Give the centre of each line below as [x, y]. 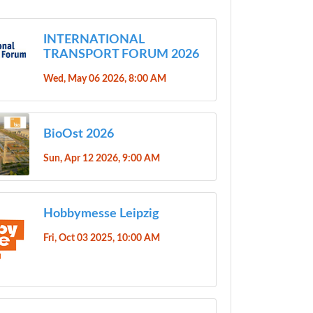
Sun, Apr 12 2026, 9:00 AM [101, 158]
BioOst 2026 [78, 134]
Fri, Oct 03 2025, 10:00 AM [101, 238]
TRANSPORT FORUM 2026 [121, 54]
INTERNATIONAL [93, 39]
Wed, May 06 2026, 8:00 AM [104, 78]
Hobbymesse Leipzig [101, 213]
